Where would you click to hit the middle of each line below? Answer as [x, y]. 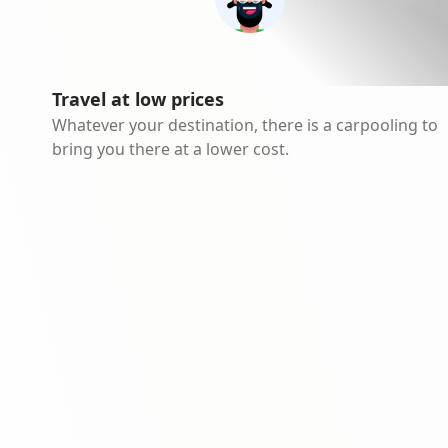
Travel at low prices [138, 99]
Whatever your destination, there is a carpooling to [245, 125]
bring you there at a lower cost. [170, 149]
